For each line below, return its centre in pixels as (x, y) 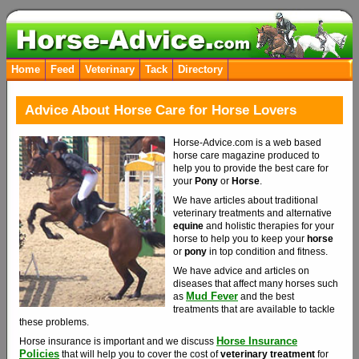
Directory (200, 70)
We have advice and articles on (241, 270)
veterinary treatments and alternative (252, 213)
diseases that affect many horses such (256, 283)
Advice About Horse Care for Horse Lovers (161, 110)
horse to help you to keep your (240, 238)
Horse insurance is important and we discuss (118, 341)
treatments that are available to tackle (254, 309)
